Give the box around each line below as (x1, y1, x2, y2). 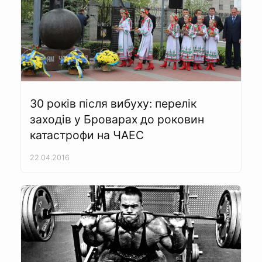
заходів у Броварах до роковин (30, 112, 204, 126)
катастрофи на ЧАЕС (30, 127, 144, 142)
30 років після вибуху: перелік (30, 96, 196, 111)
